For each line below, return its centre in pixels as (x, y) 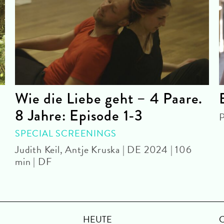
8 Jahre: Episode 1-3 (79, 115)
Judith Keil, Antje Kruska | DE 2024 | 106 (103, 149)
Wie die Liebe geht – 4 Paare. (109, 98)
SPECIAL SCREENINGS (66, 133)
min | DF (33, 161)
